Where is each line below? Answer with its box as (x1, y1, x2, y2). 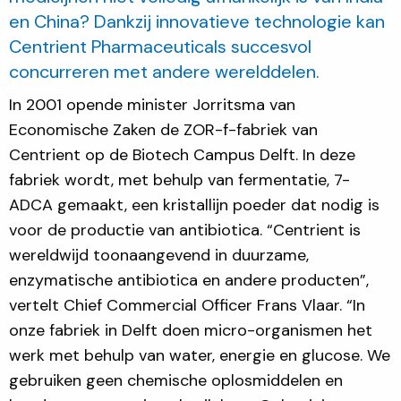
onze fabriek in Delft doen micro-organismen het (9, 319, 372, 341)
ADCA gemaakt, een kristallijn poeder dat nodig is (9, 193, 380, 216)
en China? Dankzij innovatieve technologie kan (9, 9, 385, 33)
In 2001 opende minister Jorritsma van (9, 93, 295, 115)
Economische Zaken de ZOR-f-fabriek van (9, 118, 318, 141)
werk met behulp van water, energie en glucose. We (9, 344, 390, 366)
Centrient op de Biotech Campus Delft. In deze (9, 143, 355, 166)
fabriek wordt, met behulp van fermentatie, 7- (9, 168, 350, 191)
